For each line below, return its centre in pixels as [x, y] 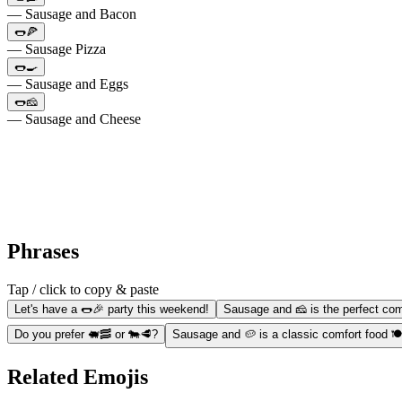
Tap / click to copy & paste [83, 289]
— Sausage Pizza [57, 48]
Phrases [43, 251]
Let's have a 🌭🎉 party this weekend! [112, 309]
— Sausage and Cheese [74, 118]
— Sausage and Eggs [68, 83]
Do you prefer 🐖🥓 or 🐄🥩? [86, 334]
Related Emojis [78, 377]
